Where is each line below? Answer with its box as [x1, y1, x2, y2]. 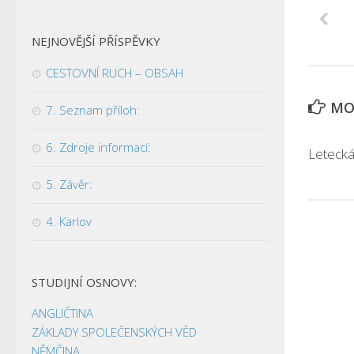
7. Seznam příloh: [46, 101, 140, 118]
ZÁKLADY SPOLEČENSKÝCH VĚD [32, 323, 197, 340]
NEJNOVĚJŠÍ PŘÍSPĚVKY [32, 32, 160, 49]
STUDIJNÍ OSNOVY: [32, 273, 137, 290]
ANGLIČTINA [32, 304, 93, 321]
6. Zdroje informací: [46, 138, 151, 155]
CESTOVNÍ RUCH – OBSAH [46, 64, 183, 81]
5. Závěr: [46, 175, 92, 192]
